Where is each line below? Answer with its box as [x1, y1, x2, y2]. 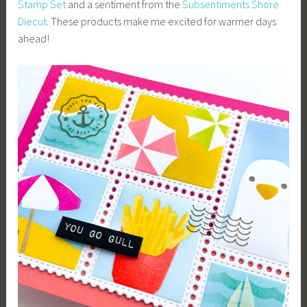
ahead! [18, 31, 50, 45]
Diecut [18, 14, 47, 28]
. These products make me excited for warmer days [47, 14, 277, 28]
